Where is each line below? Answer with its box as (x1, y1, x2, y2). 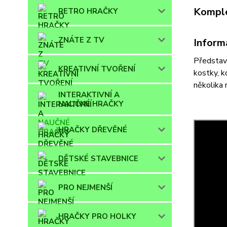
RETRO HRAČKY (58, 6, 118, 17)
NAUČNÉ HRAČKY (58, 99, 124, 109)
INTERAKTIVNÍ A (58, 90, 120, 100)
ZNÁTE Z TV (58, 35, 104, 46)
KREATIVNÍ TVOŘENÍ (58, 64, 135, 74)
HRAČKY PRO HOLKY (58, 211, 136, 222)
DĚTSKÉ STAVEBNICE (58, 154, 138, 164)
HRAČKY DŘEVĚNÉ (58, 125, 127, 135)
